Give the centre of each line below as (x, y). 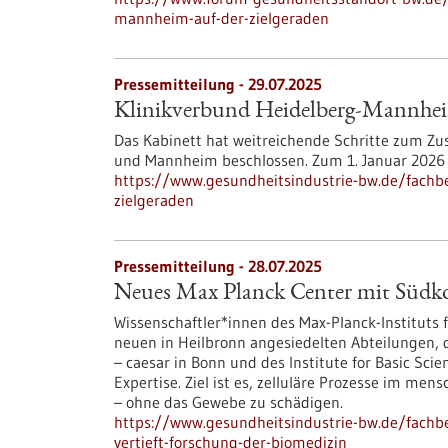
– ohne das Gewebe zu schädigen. (228, 402)
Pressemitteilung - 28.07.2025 (218, 266)
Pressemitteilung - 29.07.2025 (218, 84)
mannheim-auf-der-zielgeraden (221, 18)
